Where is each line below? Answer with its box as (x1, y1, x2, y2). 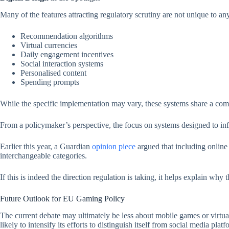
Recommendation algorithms (20, 32, 113, 41)
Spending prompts (20, 78, 79, 87)
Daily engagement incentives (20, 50, 113, 59)
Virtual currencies (20, 41, 77, 50)
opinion (92, 142, 119, 151)
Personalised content (20, 68, 86, 78)
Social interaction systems (20, 59, 103, 68)
